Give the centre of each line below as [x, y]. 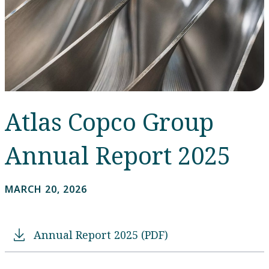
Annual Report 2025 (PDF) [101, 234]
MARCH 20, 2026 [46, 189]
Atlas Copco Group [109, 122]
